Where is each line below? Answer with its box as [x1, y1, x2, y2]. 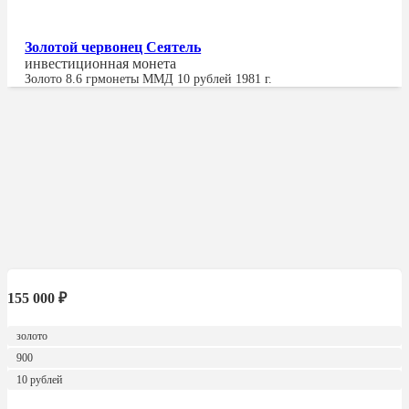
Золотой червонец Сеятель [25, 38, 202, 55]
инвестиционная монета [25, 55, 177, 71]
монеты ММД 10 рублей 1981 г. [98, 71, 273, 86]
